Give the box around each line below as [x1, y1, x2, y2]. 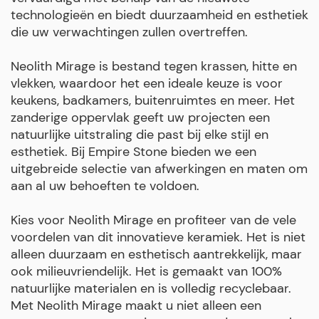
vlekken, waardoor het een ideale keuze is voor [11, 74, 283, 92]
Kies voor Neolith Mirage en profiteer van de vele [11, 211, 296, 229]
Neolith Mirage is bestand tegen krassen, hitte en [11, 57, 297, 75]
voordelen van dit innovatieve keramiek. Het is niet [11, 228, 305, 246]
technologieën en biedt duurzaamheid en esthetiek [11, 6, 308, 23]
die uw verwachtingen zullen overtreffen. [11, 23, 248, 41]
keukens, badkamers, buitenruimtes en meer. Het [11, 91, 295, 109]
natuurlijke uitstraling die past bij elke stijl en [11, 125, 268, 143]
